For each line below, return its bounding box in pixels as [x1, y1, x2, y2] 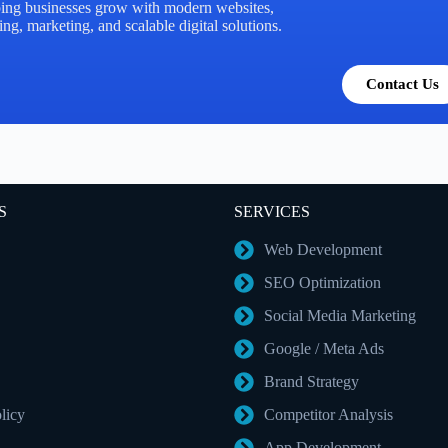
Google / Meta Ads [264, 340, 384, 357]
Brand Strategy [264, 373, 359, 390]
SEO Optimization [264, 274, 381, 291]
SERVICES [234, 203, 310, 220]
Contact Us [365, 76, 439, 92]
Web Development [264, 241, 382, 258]
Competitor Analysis [264, 406, 393, 423]
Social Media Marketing [264, 307, 416, 324]
